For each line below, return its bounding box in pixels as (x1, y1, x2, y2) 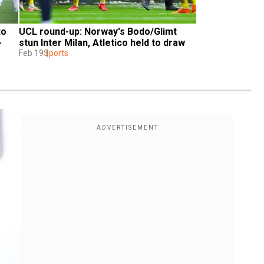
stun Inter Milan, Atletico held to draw (19, 37, 185, 48)
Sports (44, 48, 68, 58)
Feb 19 (19, 48, 44, 58)
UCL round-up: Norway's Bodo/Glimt (19, 25, 177, 37)
